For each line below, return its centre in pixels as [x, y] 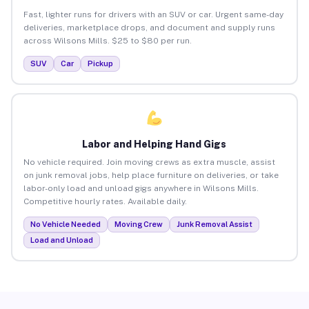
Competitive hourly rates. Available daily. [105, 201]
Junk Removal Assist [214, 224]
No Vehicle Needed [65, 224]
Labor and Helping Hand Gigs [154, 144]
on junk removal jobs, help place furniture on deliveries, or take [151, 175]
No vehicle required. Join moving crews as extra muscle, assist [149, 162]
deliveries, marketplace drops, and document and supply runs [149, 27]
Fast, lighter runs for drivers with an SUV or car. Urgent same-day [153, 14]
